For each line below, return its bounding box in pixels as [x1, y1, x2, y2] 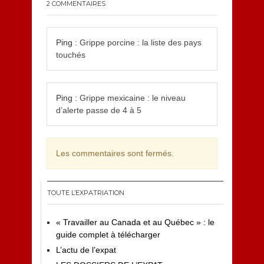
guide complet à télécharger [55, 230, 160, 239]
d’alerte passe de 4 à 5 [55, 105, 141, 115]
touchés [55, 50, 85, 60]
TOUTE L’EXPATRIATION [47, 189, 124, 197]
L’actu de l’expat [55, 245, 116, 255]
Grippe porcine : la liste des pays [79, 38, 202, 47]
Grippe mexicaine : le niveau [79, 93, 186, 103]
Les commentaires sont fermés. [55, 148, 174, 158]
